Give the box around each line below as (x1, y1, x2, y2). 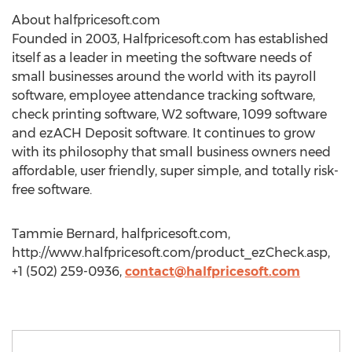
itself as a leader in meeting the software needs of (12, 50, 311, 65)
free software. (12, 182, 92, 197)
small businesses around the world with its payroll (12, 69, 317, 84)
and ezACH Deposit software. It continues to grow (12, 126, 315, 141)
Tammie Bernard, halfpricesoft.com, (12, 226, 230, 241)
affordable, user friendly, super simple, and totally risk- (12, 163, 339, 178)
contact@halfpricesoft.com (125, 264, 300, 279)
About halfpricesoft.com (12, 13, 160, 27)
